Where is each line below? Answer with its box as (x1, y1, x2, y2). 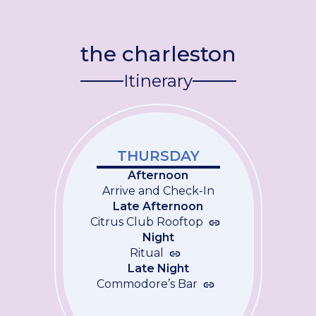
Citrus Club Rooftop (90, 215, 203, 229)
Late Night (127, 262, 189, 275)
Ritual (130, 246, 164, 260)
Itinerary (123, 71, 193, 91)
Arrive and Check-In (102, 184, 214, 197)
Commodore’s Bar (96, 277, 197, 291)
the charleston (80, 41, 236, 67)
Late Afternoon (113, 200, 203, 213)
